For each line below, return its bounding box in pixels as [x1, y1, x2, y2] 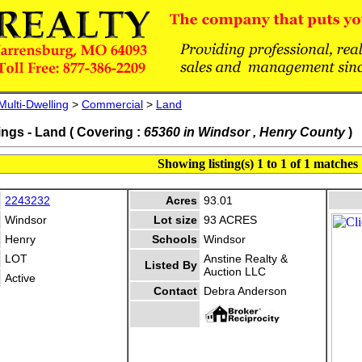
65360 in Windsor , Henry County [144, 125, 345, 139]
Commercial [82, 98, 143, 111]
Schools [152, 233, 197, 246]
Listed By [145, 259, 197, 271]
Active [5, 271, 36, 284]
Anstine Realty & [204, 252, 288, 265]
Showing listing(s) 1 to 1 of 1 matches [157, 157, 358, 170]
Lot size [154, 213, 197, 226]
